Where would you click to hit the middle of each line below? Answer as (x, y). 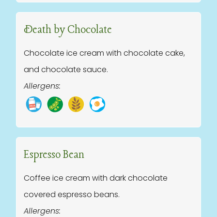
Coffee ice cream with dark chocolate (96, 178)
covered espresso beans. (72, 194)
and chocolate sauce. (66, 70)
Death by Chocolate (68, 30)
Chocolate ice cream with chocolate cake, (104, 53)
